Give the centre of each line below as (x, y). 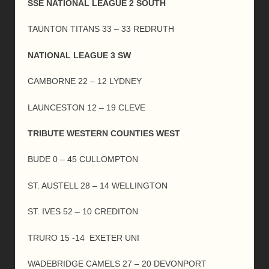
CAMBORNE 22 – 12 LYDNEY (85, 81)
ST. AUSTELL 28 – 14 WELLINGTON (98, 185)
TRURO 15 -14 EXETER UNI (83, 237)
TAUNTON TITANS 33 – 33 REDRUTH (101, 29)
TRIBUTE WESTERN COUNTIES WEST (104, 133)
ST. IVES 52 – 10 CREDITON (83, 212)
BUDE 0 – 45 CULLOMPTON (83, 159)
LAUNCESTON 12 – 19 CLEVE (86, 107)
